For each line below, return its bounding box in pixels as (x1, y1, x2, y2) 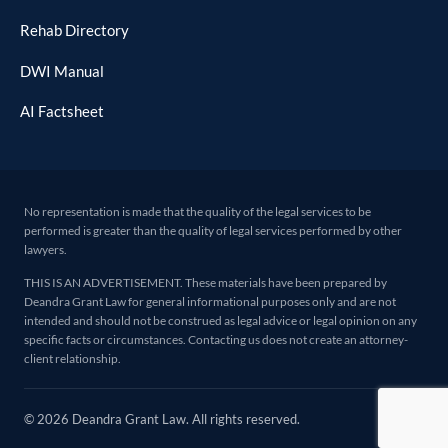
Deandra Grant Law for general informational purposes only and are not (24, 294, 396, 310)
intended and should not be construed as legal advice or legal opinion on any (24, 313, 417, 329)
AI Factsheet (20, 102, 104, 121)
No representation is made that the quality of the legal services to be (24, 203, 371, 219)
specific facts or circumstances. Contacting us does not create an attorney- (24, 332, 408, 348)
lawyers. (24, 241, 67, 257)
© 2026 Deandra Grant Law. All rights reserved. (24, 411, 300, 428)
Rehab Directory (20, 21, 129, 40)
